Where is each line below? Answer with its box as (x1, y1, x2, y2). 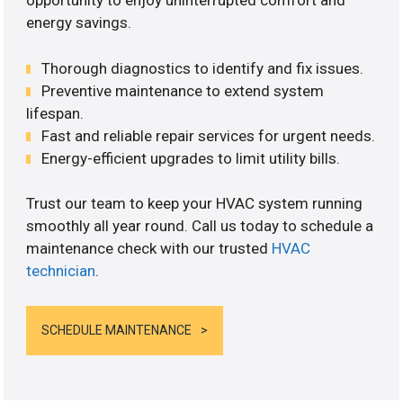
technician (26, 262, 96, 281)
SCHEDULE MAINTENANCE (41, 322, 193, 337)
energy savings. (26, 13, 132, 32)
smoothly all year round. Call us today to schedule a (26, 217, 374, 236)
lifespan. (26, 103, 85, 122)
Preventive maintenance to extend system (41, 81, 325, 100)
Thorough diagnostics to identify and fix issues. (41, 58, 364, 77)
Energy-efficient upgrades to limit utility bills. (41, 148, 341, 167)
